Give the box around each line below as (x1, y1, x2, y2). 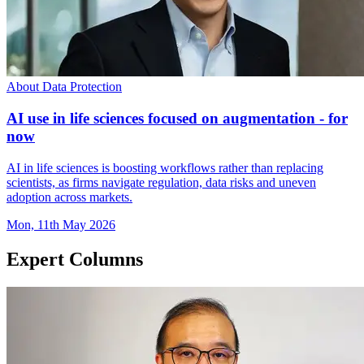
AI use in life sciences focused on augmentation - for (6, 110, 348, 128)
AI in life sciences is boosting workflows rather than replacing (6, 160, 323, 175)
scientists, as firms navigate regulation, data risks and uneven (6, 175, 316, 189)
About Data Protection (6, 80, 122, 94)
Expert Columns (6, 248, 143, 270)
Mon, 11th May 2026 (6, 217, 115, 232)
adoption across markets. (6, 189, 132, 204)
